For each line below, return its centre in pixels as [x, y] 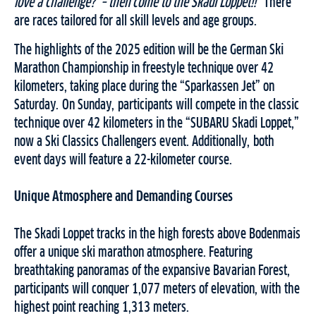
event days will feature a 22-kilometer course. [123, 160]
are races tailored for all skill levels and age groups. [135, 21]
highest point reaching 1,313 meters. [102, 307]
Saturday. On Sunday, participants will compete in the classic [157, 105]
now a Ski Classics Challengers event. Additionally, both [144, 141]
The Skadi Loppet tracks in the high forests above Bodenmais [157, 234]
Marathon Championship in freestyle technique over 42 [144, 68]
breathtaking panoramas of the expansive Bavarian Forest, [152, 271]
